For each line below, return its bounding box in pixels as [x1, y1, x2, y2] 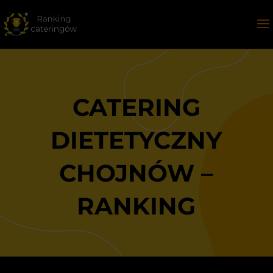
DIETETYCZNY [51, 126, 222, 155]
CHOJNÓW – [59, 158, 214, 188]
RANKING [77, 191, 196, 221]
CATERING [72, 93, 200, 122]
